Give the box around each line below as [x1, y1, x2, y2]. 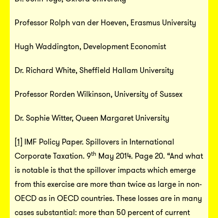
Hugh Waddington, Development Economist [15, 41, 166, 51]
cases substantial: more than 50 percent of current [15, 207, 190, 217]
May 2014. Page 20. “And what [96, 151, 203, 161]
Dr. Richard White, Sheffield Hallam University [15, 65, 174, 75]
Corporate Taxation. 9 [15, 151, 91, 161]
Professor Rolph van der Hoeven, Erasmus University [15, 18, 196, 27]
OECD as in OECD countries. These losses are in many [15, 193, 202, 203]
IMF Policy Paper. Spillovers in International [22, 137, 174, 146]
